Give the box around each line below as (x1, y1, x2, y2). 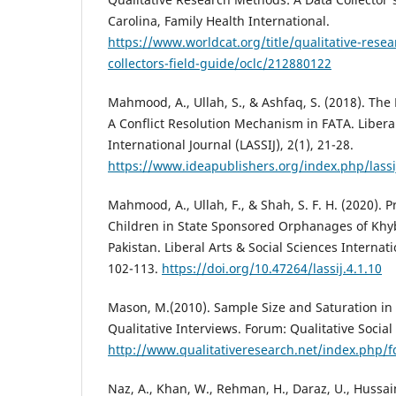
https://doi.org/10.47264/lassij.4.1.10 (162, 259, 382, 277)
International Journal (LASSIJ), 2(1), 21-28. (108, 135, 354, 153)
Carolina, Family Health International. (108, 11, 330, 29)
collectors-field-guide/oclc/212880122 (108, 54, 331, 72)
